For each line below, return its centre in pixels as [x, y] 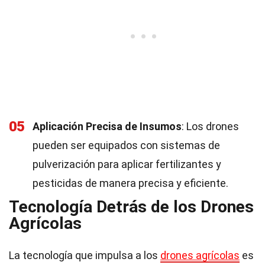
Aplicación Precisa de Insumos [107, 126]
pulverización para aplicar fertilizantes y [127, 164]
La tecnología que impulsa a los [85, 255]
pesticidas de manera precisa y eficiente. [130, 183]
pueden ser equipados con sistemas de [126, 145]
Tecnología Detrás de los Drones [131, 207]
